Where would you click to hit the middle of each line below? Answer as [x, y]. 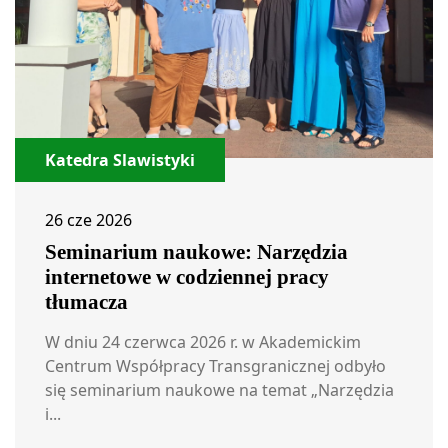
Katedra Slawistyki [120, 159]
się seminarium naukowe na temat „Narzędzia [219, 389]
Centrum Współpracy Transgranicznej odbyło [215, 365]
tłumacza [86, 301]
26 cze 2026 [88, 219]
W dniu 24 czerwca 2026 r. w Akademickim [203, 341]
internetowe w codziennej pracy [187, 276]
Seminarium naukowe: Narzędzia [196, 251]
